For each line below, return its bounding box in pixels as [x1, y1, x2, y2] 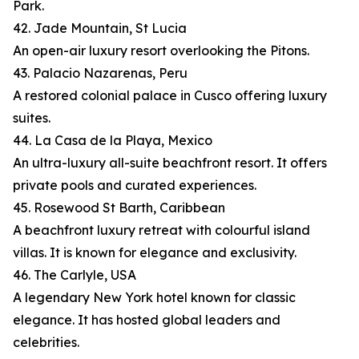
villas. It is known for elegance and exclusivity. [13, 244, 296, 261]
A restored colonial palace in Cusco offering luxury [13, 87, 327, 104]
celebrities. [13, 334, 79, 351]
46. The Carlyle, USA [13, 267, 136, 284]
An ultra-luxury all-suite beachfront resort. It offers [13, 155, 327, 171]
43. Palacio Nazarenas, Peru [13, 65, 188, 82]
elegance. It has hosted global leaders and [13, 312, 280, 329]
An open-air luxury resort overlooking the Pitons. [13, 42, 309, 59]
